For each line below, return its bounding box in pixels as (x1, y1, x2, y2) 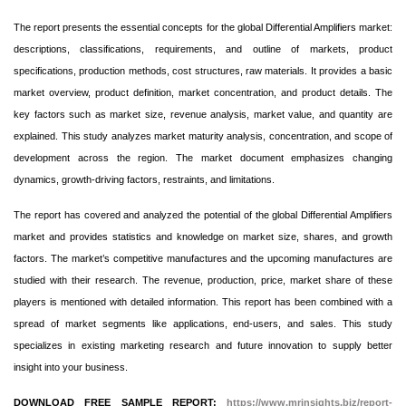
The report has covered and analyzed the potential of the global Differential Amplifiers (14, 209, 392, 220)
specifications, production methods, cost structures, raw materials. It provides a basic (14, 65, 392, 76)
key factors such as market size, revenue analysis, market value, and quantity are (14, 109, 392, 120)
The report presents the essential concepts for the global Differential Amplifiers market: (14, 22, 392, 33)
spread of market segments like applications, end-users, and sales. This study (14, 318, 392, 329)
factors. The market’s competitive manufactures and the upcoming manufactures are (14, 253, 392, 264)
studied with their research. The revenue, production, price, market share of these (14, 275, 392, 285)
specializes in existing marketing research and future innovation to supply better (14, 340, 392, 351)
